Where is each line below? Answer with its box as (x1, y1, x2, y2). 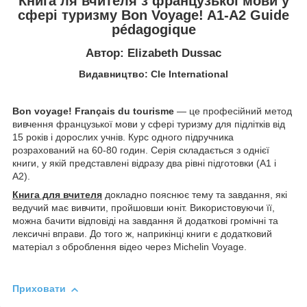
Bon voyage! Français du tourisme (12, 106, 174, 117)
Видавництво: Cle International (79, 69, 228, 80)
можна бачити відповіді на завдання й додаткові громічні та (12, 215, 278, 227)
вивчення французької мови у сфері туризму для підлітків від (12, 119, 285, 130)
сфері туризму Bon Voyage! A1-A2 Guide (18, 7, 289, 23)
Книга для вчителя (12, 189, 102, 201)
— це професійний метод (174, 106, 292, 117)
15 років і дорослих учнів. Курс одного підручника (12, 132, 234, 143)
